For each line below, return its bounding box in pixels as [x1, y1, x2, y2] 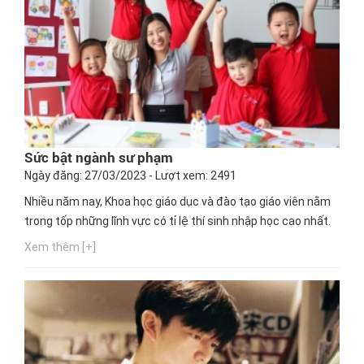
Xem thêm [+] [24, 240, 96, 253]
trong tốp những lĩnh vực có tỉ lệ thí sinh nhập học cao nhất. [24, 214, 331, 227]
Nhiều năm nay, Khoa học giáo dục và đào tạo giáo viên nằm [24, 194, 331, 208]
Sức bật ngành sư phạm [24, 149, 173, 166]
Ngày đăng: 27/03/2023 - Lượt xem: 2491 [24, 168, 236, 182]
